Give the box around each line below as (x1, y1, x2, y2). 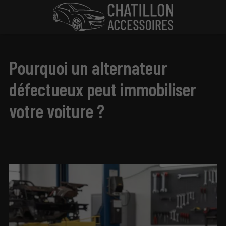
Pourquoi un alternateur (9, 56, 168, 79)
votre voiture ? (9, 100, 105, 122)
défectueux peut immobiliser (9, 78, 197, 100)
